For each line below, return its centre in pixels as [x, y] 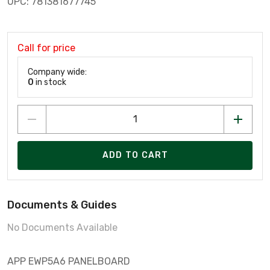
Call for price [46, 48]
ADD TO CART [135, 155]
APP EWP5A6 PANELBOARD [69, 261]
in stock [50, 82]
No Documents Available [62, 227]
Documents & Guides [62, 205]
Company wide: [57, 72]
